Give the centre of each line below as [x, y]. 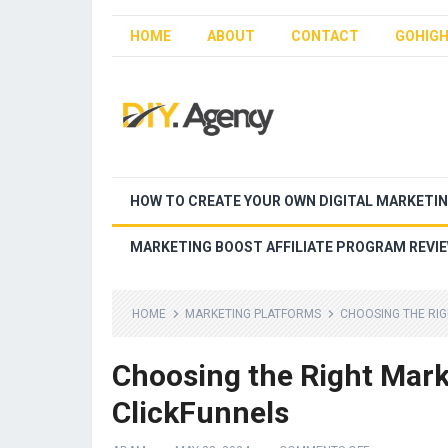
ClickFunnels [200, 412]
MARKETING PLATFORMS [253, 314]
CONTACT [325, 36]
